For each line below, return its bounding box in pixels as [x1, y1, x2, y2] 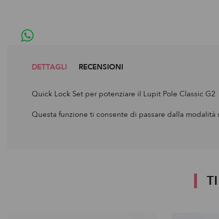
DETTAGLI [32, 62, 67, 72]
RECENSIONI [79, 62, 123, 72]
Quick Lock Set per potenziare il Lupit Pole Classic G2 [32, 88, 216, 99]
